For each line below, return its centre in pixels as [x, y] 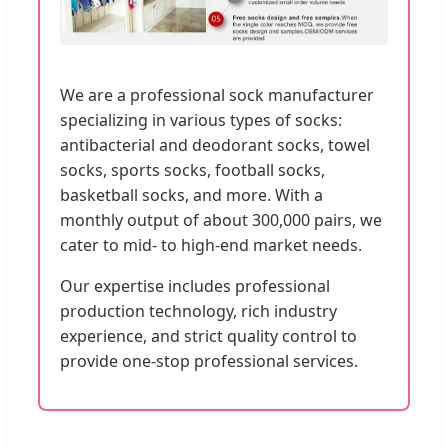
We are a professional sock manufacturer [217, 95]
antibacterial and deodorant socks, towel [215, 145]
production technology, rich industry [198, 311]
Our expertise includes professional [195, 286]
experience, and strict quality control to [208, 336]
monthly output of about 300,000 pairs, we [221, 220]
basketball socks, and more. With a [191, 195]
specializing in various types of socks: [201, 120]
